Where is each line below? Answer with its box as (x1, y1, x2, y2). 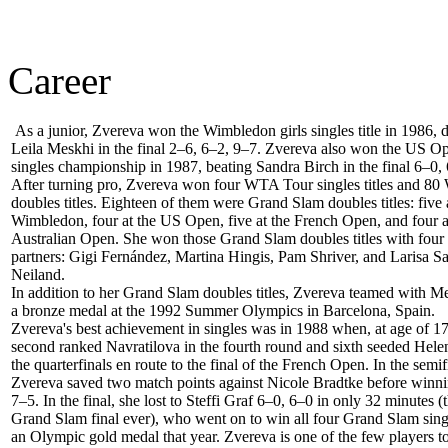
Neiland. (11, 265, 65, 283)
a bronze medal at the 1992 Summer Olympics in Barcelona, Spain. (11, 301, 435, 319)
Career (8, 58, 111, 102)
